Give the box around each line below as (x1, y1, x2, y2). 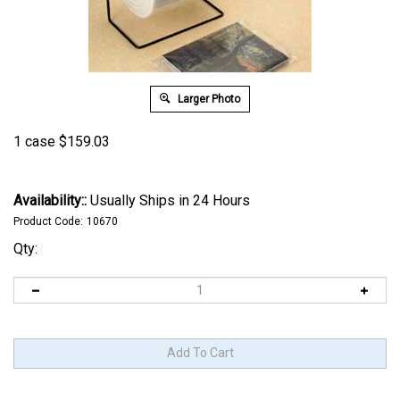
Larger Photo (175, 93, 240, 105)
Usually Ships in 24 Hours (87, 192, 250, 209)
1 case (13, 133, 55, 150)
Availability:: (13, 192, 87, 209)
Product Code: (13, 215, 83, 228)
